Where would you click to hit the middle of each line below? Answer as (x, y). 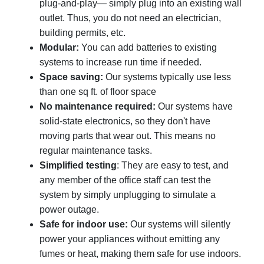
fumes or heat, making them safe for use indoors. (141, 253)
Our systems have (194, 106)
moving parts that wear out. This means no (128, 136)
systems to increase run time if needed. (121, 62)
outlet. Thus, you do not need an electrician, (131, 18)
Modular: (60, 47)
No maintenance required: (98, 106)
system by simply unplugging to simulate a (128, 194)
